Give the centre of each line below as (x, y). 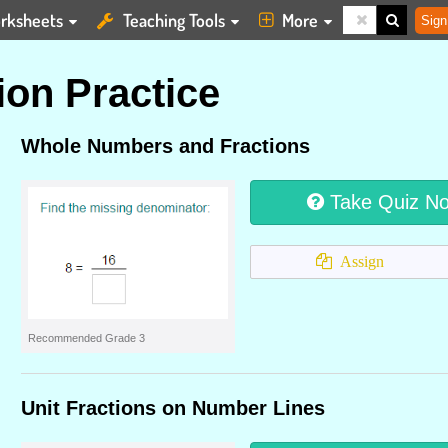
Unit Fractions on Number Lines (173, 408)
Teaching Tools (174, 20)
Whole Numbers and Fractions (165, 146)
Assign (358, 261)
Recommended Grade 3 (86, 338)
